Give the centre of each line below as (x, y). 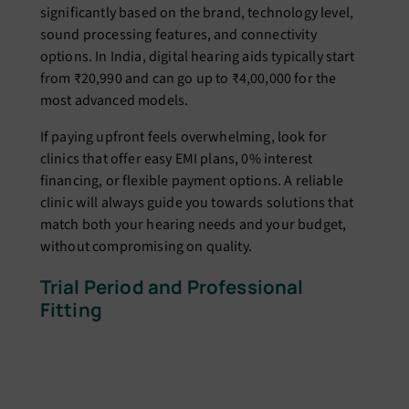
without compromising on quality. (146, 246)
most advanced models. (114, 100)
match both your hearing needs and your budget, (193, 224)
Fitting (71, 310)
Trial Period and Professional (172, 287)
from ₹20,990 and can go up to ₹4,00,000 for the (188, 78)
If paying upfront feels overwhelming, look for (184, 136)
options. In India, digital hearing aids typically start (197, 56)
